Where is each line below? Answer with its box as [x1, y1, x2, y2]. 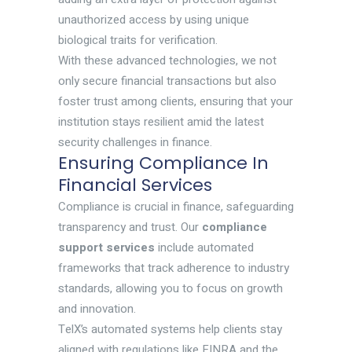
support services [58, 239, 158, 257]
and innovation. [58, 300, 136, 318]
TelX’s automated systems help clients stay [58, 321, 282, 339]
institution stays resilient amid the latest [58, 113, 264, 131]
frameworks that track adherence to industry [58, 259, 289, 277]
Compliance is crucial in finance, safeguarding [58, 198, 294, 216]
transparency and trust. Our [58, 218, 202, 236]
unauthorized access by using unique [58, 11, 249, 29]
